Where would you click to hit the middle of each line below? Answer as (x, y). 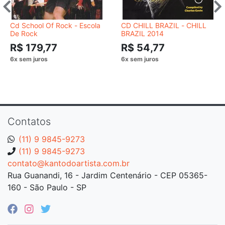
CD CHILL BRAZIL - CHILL (164, 25)
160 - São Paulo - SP (47, 187)
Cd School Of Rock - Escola (55, 25)
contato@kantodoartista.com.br (69, 163)
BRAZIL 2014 (142, 33)
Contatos (29, 121)
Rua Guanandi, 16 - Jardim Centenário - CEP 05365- (107, 175)
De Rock (24, 33)
